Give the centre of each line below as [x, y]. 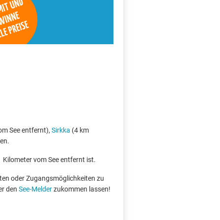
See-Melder [35, 189]
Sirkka [61, 130]
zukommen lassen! [81, 189]
